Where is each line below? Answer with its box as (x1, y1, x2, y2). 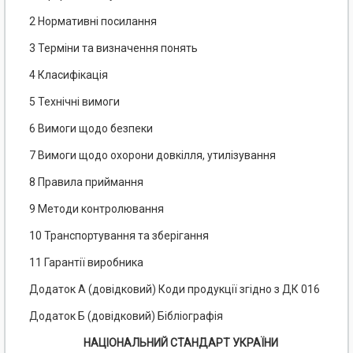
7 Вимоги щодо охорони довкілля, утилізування (29, 149, 276, 162)
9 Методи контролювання (29, 203, 164, 216)
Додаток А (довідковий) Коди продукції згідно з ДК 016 (29, 283, 320, 296)
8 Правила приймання (29, 176, 143, 189)
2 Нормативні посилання (29, 15, 157, 28)
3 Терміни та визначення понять (29, 42, 198, 55)
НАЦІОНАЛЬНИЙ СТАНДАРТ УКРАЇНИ (83, 336, 278, 350)
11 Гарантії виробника (29, 256, 143, 269)
